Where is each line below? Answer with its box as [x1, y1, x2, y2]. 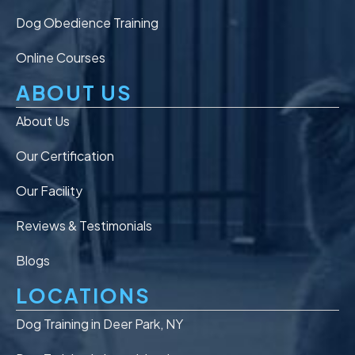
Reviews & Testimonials [16, 216, 152, 234]
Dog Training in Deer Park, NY [16, 315, 183, 332]
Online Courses [16, 48, 105, 66]
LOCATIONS [16, 282, 151, 308]
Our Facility [16, 181, 82, 199]
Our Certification [16, 147, 114, 164]
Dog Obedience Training [16, 13, 158, 31]
